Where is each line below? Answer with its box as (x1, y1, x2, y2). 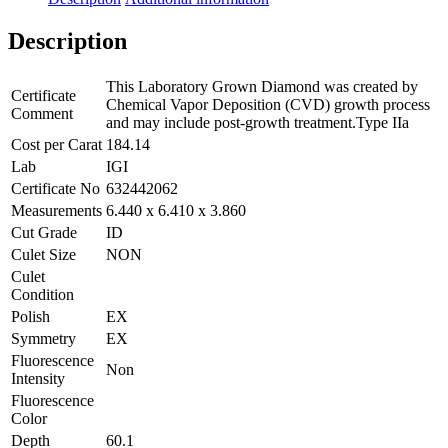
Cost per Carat (11, 135, 102, 153)
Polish (11, 307, 50, 325)
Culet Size (11, 245, 76, 263)
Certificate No (11, 179, 100, 197)
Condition (11, 285, 74, 303)
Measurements (11, 201, 102, 219)
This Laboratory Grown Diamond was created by (106, 77, 418, 95)
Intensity (11, 369, 65, 387)
